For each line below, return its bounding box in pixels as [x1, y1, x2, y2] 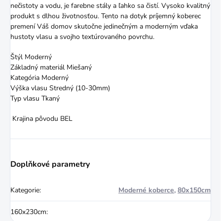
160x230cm [10, 207, 46, 217]
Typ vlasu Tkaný [10, 93, 62, 103]
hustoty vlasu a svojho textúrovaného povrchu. [10, 32, 154, 41]
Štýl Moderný [10, 52, 52, 62]
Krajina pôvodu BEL [10, 113, 73, 123]
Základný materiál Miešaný [10, 62, 92, 72]
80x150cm [178, 185, 211, 195]
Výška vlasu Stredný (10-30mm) [10, 83, 110, 93]
